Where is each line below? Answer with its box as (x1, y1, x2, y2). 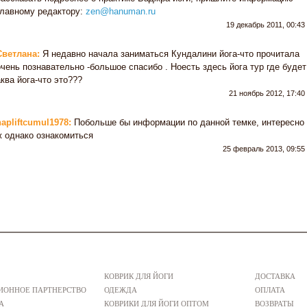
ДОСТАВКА (255, 272, 295, 280)
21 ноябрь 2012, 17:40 (229, 89, 305, 97)
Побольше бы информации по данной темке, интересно (71, 117, 304, 127)
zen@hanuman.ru (86, 6, 156, 16)
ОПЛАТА (255, 286, 285, 294)
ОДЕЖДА (104, 286, 137, 294)
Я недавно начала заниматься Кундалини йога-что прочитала (40, 49, 299, 59)
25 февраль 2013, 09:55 (223, 145, 305, 153)
